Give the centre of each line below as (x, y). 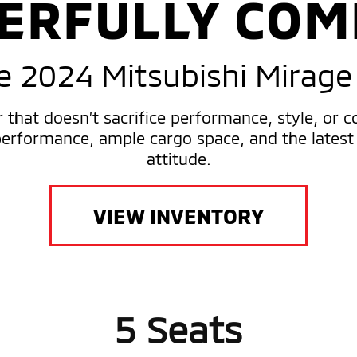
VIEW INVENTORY (178, 215)
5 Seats (178, 328)
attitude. (178, 158)
